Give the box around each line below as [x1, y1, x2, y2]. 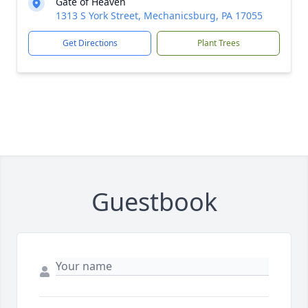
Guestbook [91, 185, 217, 219]
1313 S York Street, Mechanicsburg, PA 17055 [56, 9, 263, 22]
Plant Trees [197, 37, 240, 49]
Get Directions [62, 37, 118, 49]
